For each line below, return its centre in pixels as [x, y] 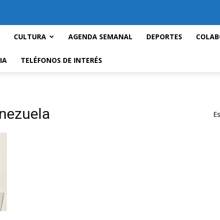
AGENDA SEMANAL [100, 37]
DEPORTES [164, 37]
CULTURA [30, 37]
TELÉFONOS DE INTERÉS [61, 60]
